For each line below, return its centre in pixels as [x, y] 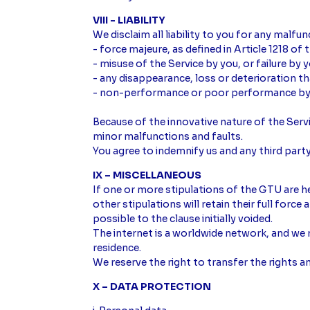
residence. [117, 248]
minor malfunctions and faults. [168, 137]
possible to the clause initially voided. [183, 219]
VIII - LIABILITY [129, 20]
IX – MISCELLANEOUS [147, 175]
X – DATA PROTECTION [152, 287]
